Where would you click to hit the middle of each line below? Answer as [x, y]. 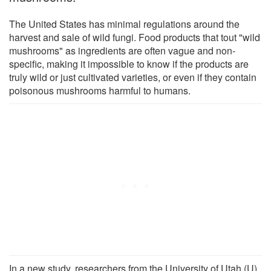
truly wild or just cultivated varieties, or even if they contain [133, 77]
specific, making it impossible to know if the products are [129, 64]
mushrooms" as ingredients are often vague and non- [122, 50]
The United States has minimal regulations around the [124, 24]
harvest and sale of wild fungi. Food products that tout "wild [135, 37]
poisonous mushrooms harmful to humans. [100, 90]
